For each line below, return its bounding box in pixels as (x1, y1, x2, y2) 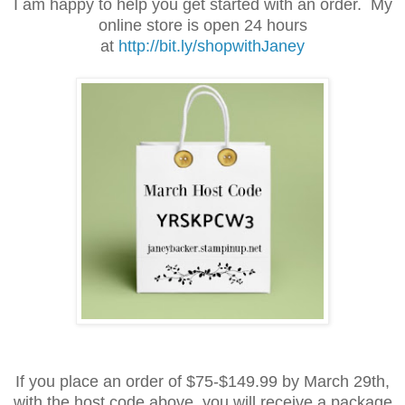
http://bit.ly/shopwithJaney (118, 36, 305, 55)
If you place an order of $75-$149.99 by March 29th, (15, 372, 390, 391)
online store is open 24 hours (98, 15, 307, 34)
